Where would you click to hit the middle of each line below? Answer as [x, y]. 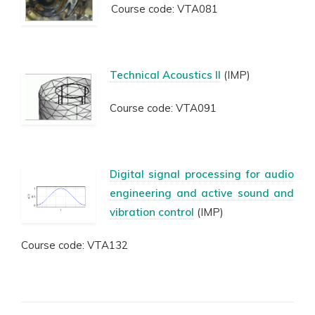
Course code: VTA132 [75, 245]
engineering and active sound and [202, 193]
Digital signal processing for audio [202, 174]
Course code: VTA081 [165, 9]
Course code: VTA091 [163, 108]
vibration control [152, 212]
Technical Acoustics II [165, 75]
